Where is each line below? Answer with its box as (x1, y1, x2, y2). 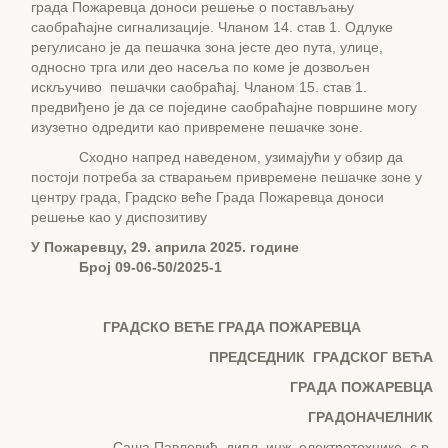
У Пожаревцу (31, 239, 123, 255)
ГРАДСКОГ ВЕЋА (309, 349, 433, 365)
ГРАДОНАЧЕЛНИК (308, 409, 433, 425)
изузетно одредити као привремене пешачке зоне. (31, 119, 363, 135)
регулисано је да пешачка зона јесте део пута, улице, (31, 39, 383, 55)
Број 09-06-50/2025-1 (31, 259, 222, 275)
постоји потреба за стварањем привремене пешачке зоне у (31, 169, 422, 185)
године (250, 239, 407, 255)
